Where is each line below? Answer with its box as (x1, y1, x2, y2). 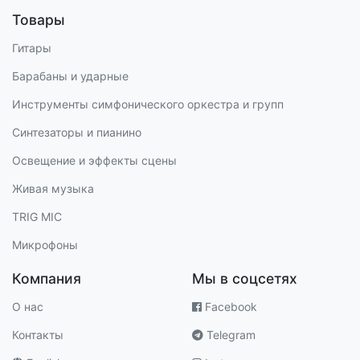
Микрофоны (12, 237, 78, 252)
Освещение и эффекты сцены (12, 153, 177, 167)
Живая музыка (12, 181, 94, 195)
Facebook (202, 299, 257, 313)
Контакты (12, 327, 63, 342)
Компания (12, 269, 81, 287)
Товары (12, 10, 65, 28)
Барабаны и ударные (12, 68, 129, 83)
